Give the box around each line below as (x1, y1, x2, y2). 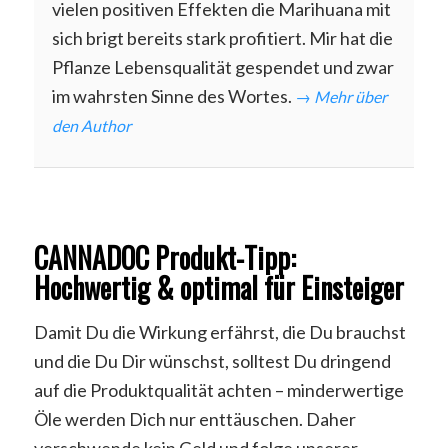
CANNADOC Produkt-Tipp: (33, 236, 296, 278)
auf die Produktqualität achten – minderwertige (33, 378, 404, 401)
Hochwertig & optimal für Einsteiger (33, 266, 404, 308)
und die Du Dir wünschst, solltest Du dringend (33, 349, 391, 372)
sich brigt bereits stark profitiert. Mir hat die (51, 26, 393, 49)
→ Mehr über (294, 86, 387, 106)
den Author (51, 115, 131, 135)
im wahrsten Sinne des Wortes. (51, 84, 295, 107)
